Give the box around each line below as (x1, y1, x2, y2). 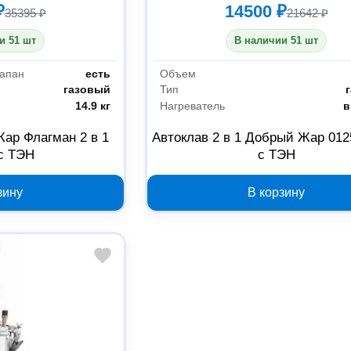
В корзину (248, 186, 306, 200)
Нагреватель (160, 100, 226, 113)
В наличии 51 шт (234, 34, 319, 47)
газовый (63, 83, 111, 96)
